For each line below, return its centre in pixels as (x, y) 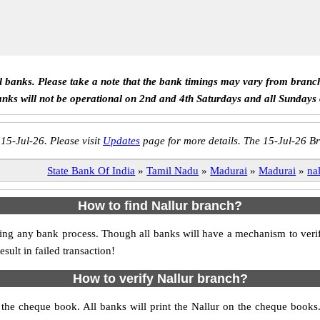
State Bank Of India (91, 171)
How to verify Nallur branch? (160, 279)
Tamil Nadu (173, 171)
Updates (121, 141)
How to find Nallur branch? (160, 206)
